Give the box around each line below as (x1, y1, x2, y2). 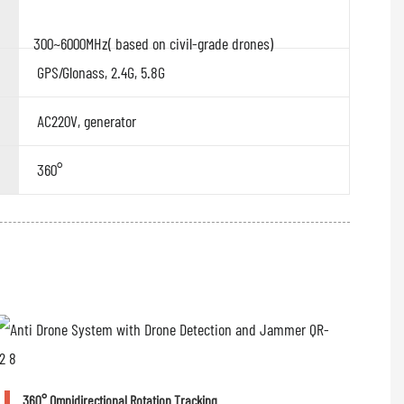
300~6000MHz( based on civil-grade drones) (18, 32, 273, 53)
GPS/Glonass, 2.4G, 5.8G (36, 62, 165, 83)
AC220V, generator (36, 111, 136, 132)
